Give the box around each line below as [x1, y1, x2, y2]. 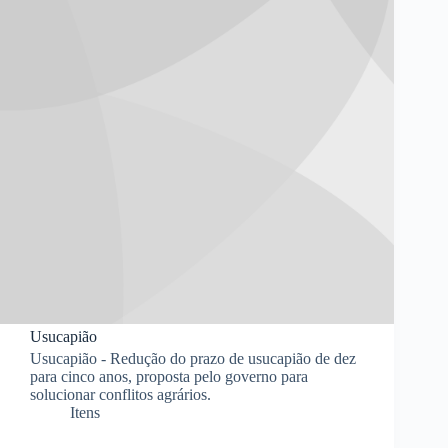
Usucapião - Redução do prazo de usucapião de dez [30, 349, 356, 367]
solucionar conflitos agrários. [30, 385, 211, 403]
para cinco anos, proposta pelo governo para [30, 367, 308, 385]
